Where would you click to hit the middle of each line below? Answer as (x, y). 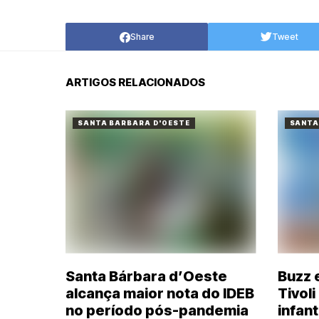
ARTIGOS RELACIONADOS (135, 82)
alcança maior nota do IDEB (160, 293)
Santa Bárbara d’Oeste (146, 276)
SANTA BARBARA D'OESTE (134, 123)
